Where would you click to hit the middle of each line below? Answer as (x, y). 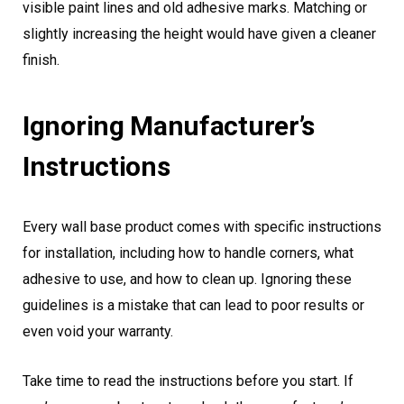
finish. (41, 60)
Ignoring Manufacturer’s (169, 126)
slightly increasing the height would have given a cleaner (199, 34)
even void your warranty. (98, 332)
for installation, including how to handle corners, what (188, 253)
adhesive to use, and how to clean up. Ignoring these (187, 280)
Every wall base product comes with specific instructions (202, 227)
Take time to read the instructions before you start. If (188, 381)
